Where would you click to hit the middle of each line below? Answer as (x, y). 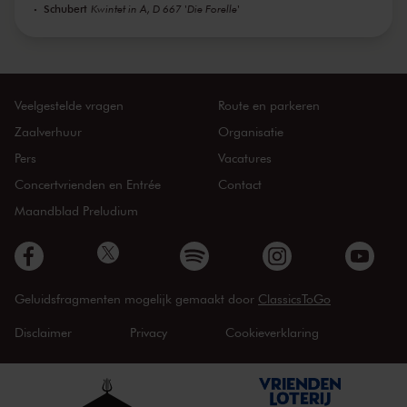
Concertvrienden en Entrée (88, 184)
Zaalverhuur (48, 132)
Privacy (149, 333)
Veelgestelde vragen (69, 105)
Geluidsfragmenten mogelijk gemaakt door (136, 299)
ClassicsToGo (294, 299)
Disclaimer (43, 333)
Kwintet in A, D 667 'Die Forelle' (165, 9)
